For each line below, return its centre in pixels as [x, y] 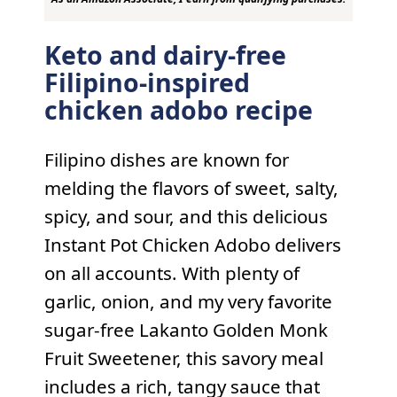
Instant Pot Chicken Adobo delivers [192, 245]
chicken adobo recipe [178, 110]
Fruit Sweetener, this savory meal [183, 358]
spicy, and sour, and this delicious [186, 217]
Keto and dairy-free [165, 55]
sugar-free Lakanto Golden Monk [186, 330]
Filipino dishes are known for [166, 160]
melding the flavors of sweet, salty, [191, 188]
